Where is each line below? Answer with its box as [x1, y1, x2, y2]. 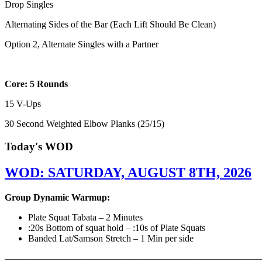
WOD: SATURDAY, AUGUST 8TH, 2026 [5, 164, 251, 180]
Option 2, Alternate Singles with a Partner [5, 39, 158, 50]
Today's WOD [5, 140, 73, 153]
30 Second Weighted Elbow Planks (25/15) [5, 119, 164, 129]
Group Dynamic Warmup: [5, 192, 110, 202]
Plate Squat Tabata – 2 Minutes [28, 212, 143, 222]
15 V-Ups [5, 99, 41, 109]
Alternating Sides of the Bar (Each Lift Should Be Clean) [5, 19, 216, 30]
